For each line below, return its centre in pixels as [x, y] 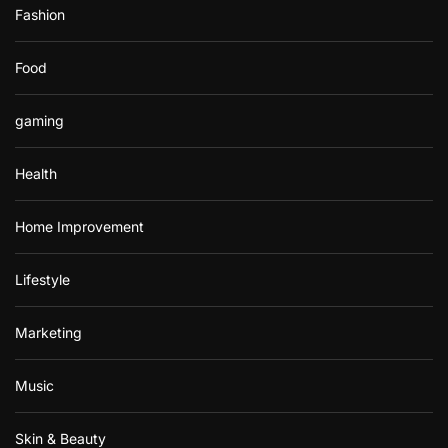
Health [36, 173]
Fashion [40, 14]
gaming [39, 120]
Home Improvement [79, 226]
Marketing [48, 332]
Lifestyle [42, 279]
